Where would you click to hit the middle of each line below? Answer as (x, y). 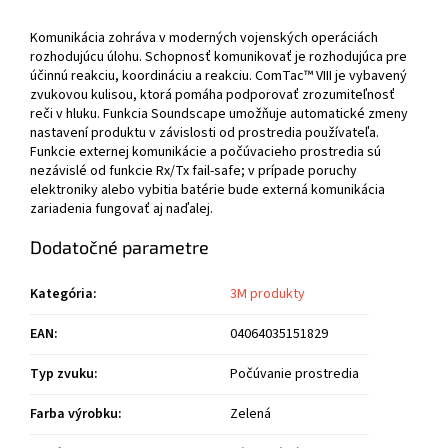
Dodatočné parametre (119, 247)
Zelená (250, 414)
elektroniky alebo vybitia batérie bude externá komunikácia (207, 190)
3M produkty (267, 294)
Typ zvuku (62, 374)
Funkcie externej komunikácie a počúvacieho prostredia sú (205, 152)
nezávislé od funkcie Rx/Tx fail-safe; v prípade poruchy (193, 171)
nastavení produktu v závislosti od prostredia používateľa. (204, 133)
